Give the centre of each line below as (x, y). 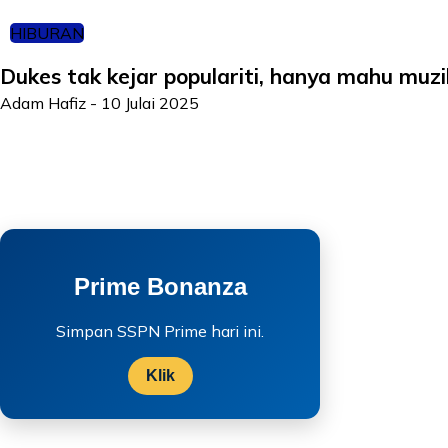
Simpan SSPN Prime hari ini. (160, 330)
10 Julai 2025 (150, 103)
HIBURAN (47, 33)
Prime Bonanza (160, 286)
